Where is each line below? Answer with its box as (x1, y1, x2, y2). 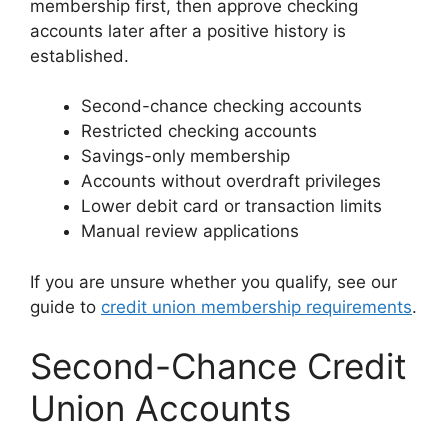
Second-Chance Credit (30, 345, 407, 388)
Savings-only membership (81, 146, 290, 167)
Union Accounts (30, 387, 291, 430)
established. (30, 45, 129, 66)
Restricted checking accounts (81, 121, 317, 142)
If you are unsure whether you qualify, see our (30, 271, 397, 292)
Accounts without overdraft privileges (81, 171, 381, 192)
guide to (30, 296, 101, 317)
